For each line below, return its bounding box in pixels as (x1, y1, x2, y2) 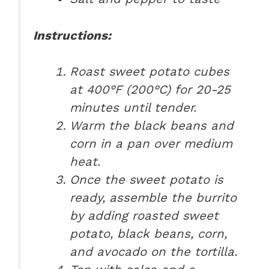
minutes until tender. (70, 100, 197, 115)
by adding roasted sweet (70, 208, 219, 223)
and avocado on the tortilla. (70, 244, 238, 259)
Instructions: (33, 28, 111, 43)
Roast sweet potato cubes (70, 64, 230, 79)
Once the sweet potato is (70, 172, 224, 187)
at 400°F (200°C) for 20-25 (70, 82, 231, 97)
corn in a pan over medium (70, 136, 233, 151)
